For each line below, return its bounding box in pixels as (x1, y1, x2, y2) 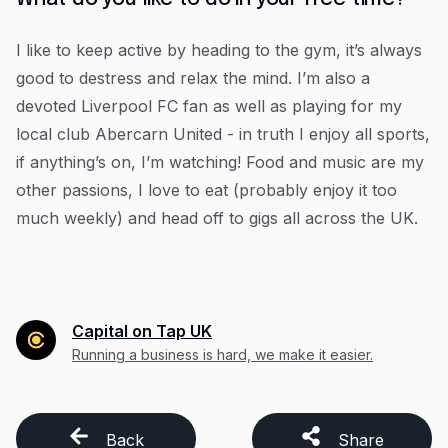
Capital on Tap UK (72, 321, 212, 341)
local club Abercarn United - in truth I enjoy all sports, (16, 124, 430, 144)
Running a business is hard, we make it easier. (72, 345, 373, 363)
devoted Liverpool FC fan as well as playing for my (16, 96, 402, 116)
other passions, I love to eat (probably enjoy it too (16, 180, 397, 200)
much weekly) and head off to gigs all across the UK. (16, 208, 418, 228)
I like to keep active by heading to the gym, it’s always (16, 40, 422, 60)
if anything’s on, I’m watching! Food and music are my (16, 152, 424, 172)
